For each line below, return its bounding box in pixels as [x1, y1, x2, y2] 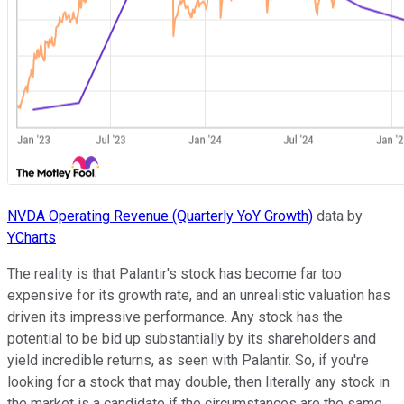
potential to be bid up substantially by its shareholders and [7, 329, 376, 347]
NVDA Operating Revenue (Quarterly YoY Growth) [7, 207, 313, 225]
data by [313, 207, 363, 225]
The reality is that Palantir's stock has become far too [7, 264, 342, 282]
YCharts [7, 228, 56, 246]
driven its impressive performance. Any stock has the [7, 308, 343, 326]
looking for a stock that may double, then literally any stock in [7, 372, 390, 390]
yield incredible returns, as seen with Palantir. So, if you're [7, 351, 369, 369]
